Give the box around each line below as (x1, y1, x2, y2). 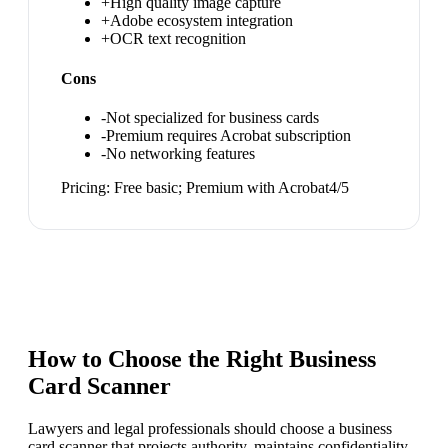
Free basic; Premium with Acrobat (114, 178, 329, 196)
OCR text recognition (110, 30, 246, 48)
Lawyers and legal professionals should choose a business (28, 419, 392, 437)
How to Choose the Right (28, 345, 289, 372)
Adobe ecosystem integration (110, 12, 293, 30)
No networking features (106, 144, 255, 162)
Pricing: (61, 178, 114, 196)
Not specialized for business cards (106, 108, 319, 126)
